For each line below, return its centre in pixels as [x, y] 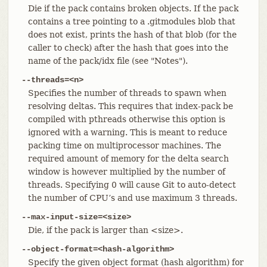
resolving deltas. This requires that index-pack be [130, 106]
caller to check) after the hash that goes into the [128, 47]
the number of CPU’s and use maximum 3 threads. [132, 198]
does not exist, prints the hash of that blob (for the [132, 34]
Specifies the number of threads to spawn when [127, 93]
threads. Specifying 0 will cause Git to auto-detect [132, 184]
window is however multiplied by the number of [126, 171]
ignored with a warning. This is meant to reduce [127, 132]
